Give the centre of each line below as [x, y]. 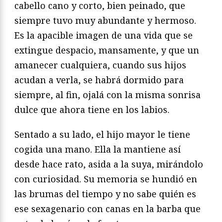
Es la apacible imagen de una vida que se [104, 35]
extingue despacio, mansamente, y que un [107, 50]
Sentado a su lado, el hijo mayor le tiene [102, 134]
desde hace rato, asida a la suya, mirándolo [109, 164]
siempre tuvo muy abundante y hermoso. [105, 20]
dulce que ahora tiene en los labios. [92, 109]
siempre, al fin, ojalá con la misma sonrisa [108, 94]
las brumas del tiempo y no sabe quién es [105, 194]
